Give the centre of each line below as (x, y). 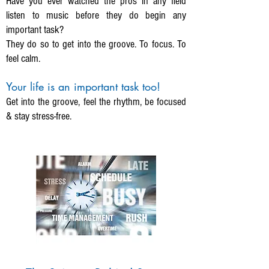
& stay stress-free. (39, 116)
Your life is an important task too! (83, 86)
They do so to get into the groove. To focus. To (96, 44)
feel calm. (23, 59)
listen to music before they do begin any (96, 15)
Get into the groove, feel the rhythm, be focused (96, 102)
